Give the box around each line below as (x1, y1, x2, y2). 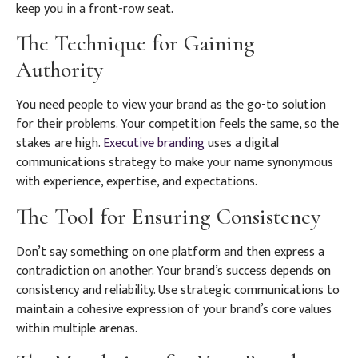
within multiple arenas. (16, 317, 137, 340)
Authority (16, 56, 103, 84)
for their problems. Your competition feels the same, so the (16, 113, 339, 136)
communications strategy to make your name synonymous (16, 152, 333, 174)
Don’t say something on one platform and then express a (16, 241, 324, 263)
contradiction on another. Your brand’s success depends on (16, 260, 331, 282)
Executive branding (103, 133, 205, 155)
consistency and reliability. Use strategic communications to (16, 279, 340, 301)
